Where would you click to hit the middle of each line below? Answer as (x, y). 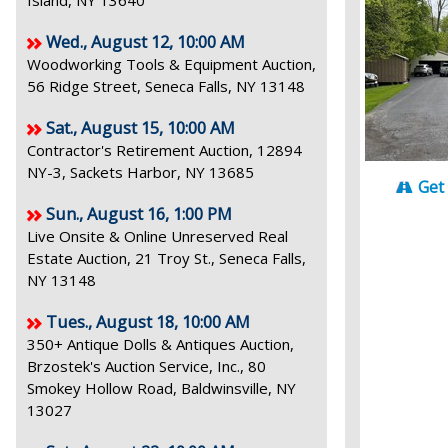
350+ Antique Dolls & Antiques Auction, (160, 344)
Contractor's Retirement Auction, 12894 (164, 150)
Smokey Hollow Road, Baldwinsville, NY (161, 388)
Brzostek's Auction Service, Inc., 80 (146, 366)
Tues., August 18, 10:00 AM (148, 321)
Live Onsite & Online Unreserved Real (157, 236)
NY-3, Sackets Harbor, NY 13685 (140, 172)
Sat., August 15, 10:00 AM (140, 127)
